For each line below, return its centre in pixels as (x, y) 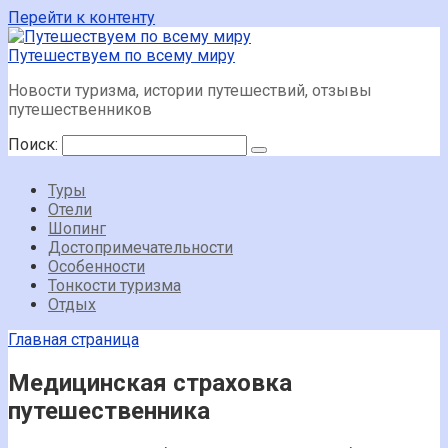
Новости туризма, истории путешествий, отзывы (190, 90)
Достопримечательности (140, 247)
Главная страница (73, 339)
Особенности (96, 266)
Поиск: (35, 144)
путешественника (109, 410)
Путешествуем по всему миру (121, 55)
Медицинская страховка (150, 382)
